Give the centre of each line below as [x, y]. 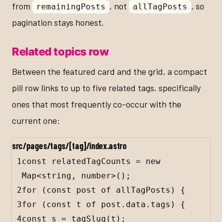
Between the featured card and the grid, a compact [110, 71]
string [56, 175]
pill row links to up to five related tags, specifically [106, 87]
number [96, 175]
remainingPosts [71, 7]
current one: [36, 120]
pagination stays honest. [58, 23]
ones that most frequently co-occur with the [97, 104]
